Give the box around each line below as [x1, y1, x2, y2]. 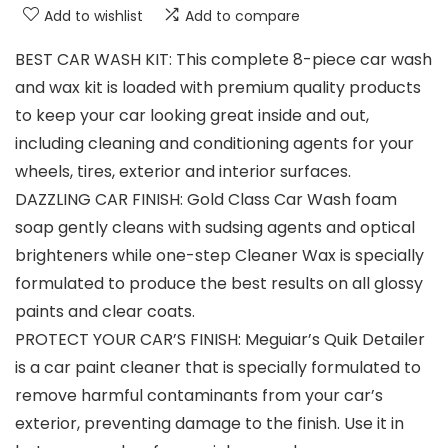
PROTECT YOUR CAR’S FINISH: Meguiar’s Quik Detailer [15, 327, 425, 351]
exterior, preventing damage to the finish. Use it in [15, 411, 404, 435]
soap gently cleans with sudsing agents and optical [15, 215, 415, 239]
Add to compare [185, 5, 300, 26]
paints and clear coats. [15, 299, 195, 323]
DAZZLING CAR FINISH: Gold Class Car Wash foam [15, 187, 397, 211]
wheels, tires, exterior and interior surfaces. [15, 159, 351, 183]
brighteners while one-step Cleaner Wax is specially [15, 243, 424, 267]
